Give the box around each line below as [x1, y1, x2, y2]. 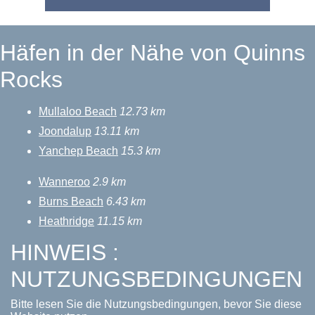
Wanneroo [39, 176, 90, 188]
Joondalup [39, 125, 91, 137]
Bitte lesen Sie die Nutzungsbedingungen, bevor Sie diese [11, 298, 302, 310]
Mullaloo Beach [39, 105, 117, 117]
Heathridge [39, 215, 94, 227]
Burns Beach [39, 195, 103, 207]
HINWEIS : [11, 240, 119, 265]
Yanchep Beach [39, 145, 118, 157]
